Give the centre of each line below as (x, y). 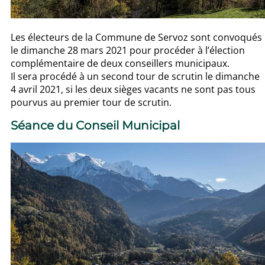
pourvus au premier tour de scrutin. (91, 102)
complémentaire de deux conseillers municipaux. (120, 63)
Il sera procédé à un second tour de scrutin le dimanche (135, 76)
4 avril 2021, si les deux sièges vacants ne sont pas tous (133, 89)
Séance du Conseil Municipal (95, 126)
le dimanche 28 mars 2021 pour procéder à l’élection (128, 50)
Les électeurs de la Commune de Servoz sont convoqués (136, 37)
